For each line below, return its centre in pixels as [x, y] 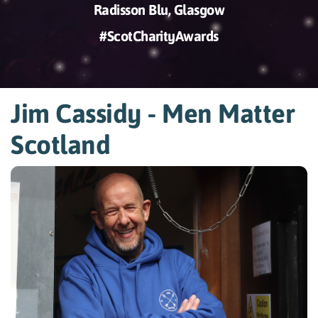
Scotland [61, 144]
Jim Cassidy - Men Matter [153, 113]
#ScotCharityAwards [159, 36]
